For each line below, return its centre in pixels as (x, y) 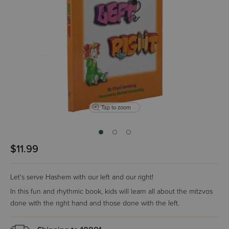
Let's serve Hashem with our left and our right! (82, 177)
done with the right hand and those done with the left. (95, 203)
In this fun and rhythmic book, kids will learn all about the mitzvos (111, 191)
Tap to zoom (116, 107)
